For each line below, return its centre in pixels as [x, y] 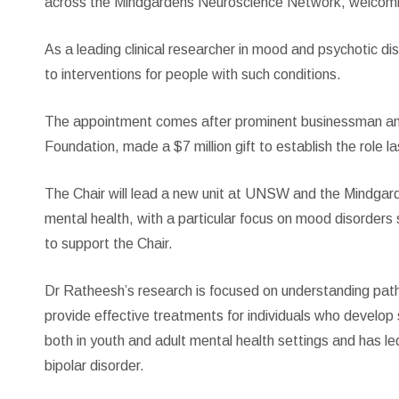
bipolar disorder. [95, 366]
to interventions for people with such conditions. [193, 75]
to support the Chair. [109, 244]
